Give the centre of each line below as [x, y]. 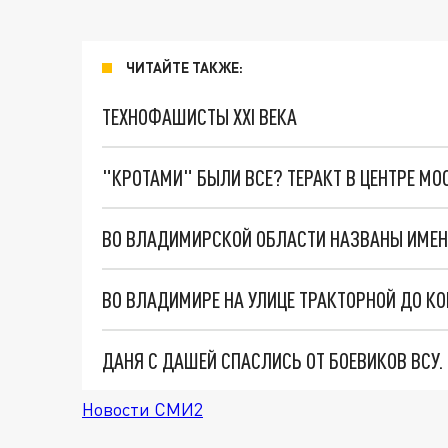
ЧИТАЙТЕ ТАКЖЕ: [184, 67]
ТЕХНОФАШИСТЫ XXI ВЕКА [199, 116]
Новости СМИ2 [142, 409]
